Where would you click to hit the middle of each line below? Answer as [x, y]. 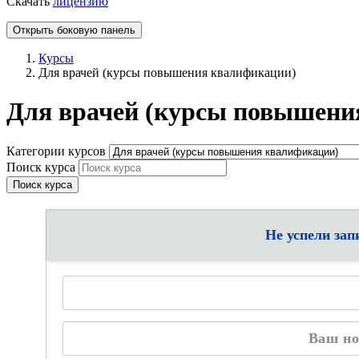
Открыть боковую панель [74, 30]
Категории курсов [58, 151]
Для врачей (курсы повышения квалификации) [167, 73]
